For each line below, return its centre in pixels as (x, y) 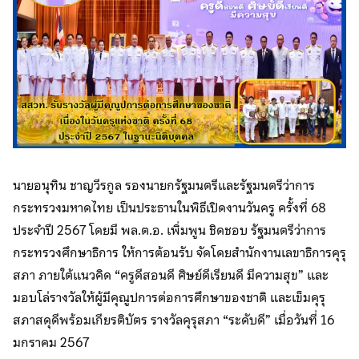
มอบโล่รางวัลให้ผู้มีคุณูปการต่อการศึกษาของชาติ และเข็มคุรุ (169, 297)
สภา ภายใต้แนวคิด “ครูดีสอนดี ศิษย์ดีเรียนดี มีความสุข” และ (171, 275)
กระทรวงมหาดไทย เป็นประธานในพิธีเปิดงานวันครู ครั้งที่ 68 (169, 208)
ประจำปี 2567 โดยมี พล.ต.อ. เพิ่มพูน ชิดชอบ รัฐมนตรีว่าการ (169, 230)
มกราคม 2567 (51, 342)
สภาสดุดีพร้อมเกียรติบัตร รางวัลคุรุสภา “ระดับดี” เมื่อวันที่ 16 (175, 320)
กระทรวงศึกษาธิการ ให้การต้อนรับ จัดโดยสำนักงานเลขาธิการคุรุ (179, 252)
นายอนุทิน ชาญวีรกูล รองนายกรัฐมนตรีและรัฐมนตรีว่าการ (164, 185)
